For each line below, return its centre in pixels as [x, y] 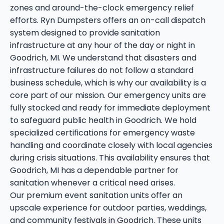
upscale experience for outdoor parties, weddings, [108, 208]
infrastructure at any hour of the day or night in [102, 45]
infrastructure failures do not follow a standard [102, 70]
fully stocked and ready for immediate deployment [110, 108]
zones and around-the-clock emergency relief [102, 8]
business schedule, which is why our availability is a [108, 83]
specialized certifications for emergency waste [102, 133]
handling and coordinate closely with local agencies [111, 145]
